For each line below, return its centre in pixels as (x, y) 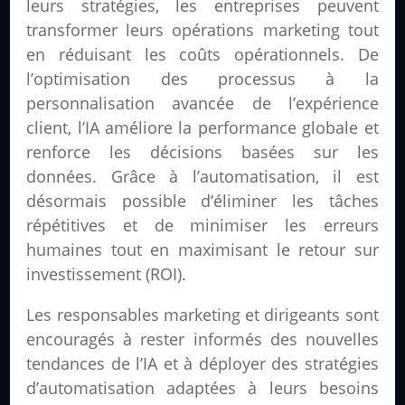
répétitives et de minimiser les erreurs (202, 226)
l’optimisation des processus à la (202, 79)
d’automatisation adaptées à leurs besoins (202, 388)
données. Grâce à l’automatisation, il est (202, 177)
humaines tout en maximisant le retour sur (202, 250)
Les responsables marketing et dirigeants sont (202, 315)
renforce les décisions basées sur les (202, 152)
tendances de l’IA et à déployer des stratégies (202, 364)
